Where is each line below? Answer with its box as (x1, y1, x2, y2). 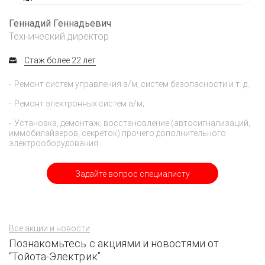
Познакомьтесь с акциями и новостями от (9, 237, 219, 250)
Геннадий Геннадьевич (9, 18, 111, 29)
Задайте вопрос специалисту (75, 169, 190, 179)
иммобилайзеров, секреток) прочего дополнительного (9, 128, 226, 138)
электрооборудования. (9, 138, 100, 148)
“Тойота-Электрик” (9, 250, 101, 263)
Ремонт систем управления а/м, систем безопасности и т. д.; (14, 79, 251, 89)
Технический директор (9, 31, 109, 42)
